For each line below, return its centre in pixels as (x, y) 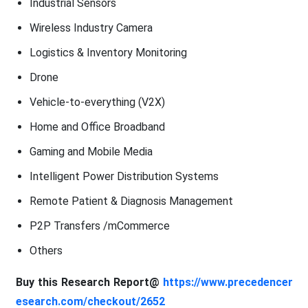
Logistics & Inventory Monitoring (108, 52)
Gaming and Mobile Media (91, 151)
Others (46, 250)
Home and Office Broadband (97, 126)
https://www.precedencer (228, 282)
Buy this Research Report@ (89, 282)
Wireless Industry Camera (91, 27)
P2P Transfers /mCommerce (99, 225)
